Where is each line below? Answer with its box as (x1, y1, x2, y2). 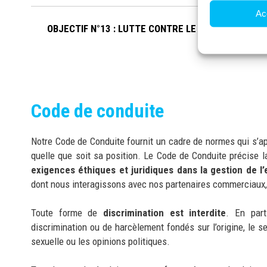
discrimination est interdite (103, 206, 226, 219)
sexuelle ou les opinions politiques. (31, 235, 170, 247)
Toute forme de (31, 206, 103, 219)
